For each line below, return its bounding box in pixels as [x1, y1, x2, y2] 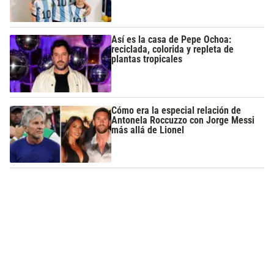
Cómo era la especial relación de [111, 104, 242, 116]
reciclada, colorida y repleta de [111, 43, 234, 56]
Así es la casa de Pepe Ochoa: [111, 34, 232, 46]
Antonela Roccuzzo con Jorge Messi [111, 114, 255, 126]
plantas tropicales [111, 53, 183, 65]
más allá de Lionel [111, 124, 185, 136]
